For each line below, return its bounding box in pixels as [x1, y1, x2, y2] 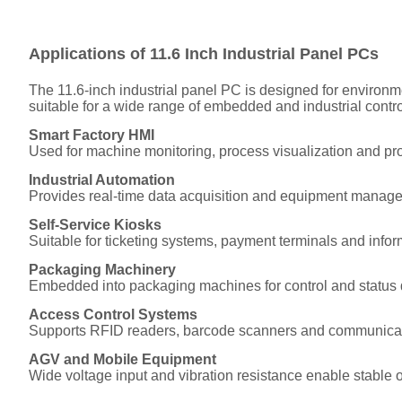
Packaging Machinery [29, 261, 176, 277]
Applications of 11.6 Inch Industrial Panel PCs [29, 44, 379, 63]
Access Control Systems [29, 306, 197, 322]
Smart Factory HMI [29, 127, 154, 143]
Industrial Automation [29, 171, 175, 188]
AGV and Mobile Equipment [29, 351, 216, 367]
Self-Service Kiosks [29, 216, 162, 232]
